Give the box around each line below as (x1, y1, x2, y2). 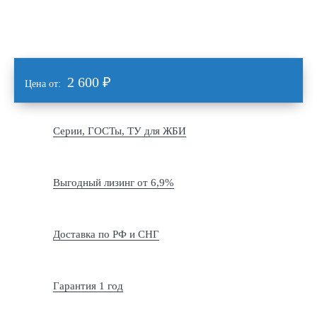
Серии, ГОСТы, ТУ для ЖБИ (53, 125, 186, 137)
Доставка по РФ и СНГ (53, 229, 159, 240)
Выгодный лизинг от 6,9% (53, 177, 174, 188)
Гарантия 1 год (53, 280, 123, 292)
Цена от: (25, 79, 64, 89)
